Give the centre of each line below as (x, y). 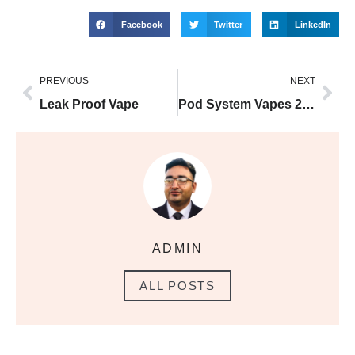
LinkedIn (313, 24)
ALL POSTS (177, 285)
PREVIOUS (64, 80)
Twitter (229, 24)
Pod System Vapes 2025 (308, 104)
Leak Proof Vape (89, 104)
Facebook (141, 24)
